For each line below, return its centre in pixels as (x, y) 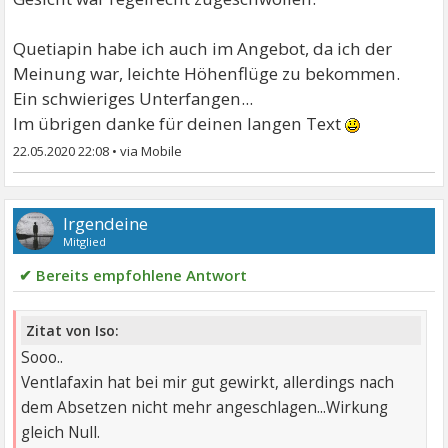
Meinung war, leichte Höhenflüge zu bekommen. (207, 73)
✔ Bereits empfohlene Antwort (133, 274)
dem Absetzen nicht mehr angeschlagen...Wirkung (205, 407)
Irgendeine (106, 223)
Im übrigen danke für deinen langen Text (179, 123)
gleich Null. (61, 432)
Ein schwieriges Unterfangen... (133, 98)
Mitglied (85, 241)
